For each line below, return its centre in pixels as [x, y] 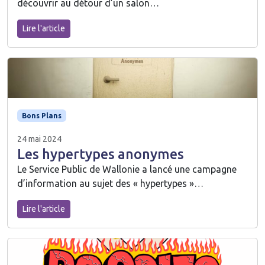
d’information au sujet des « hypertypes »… [110, 183]
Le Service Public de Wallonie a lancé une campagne [127, 169]
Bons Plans [41, 115]
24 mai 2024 [39, 139]
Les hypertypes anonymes [101, 153]
